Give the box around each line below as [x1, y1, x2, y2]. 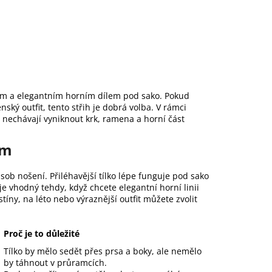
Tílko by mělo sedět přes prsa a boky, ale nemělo [4, 245, 202, 257]
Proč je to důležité [4, 228, 80, 240]
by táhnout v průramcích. [4, 257, 107, 269]
